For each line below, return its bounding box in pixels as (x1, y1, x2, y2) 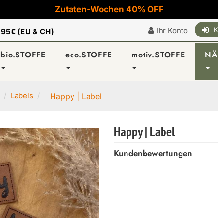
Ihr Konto (157, 26, 188, 35)
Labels (11, 91, 33, 101)
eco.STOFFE (65, 49, 112, 60)
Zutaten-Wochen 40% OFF (54, 4, 163, 14)
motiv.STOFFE (131, 49, 185, 60)
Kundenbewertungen (114, 147, 192, 159)
